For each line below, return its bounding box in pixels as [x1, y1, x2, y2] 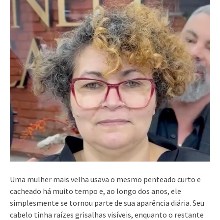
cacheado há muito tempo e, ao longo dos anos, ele [10, 186, 181, 196]
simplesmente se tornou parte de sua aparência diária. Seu [10, 197, 204, 208]
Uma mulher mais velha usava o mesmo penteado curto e [10, 174, 201, 184]
